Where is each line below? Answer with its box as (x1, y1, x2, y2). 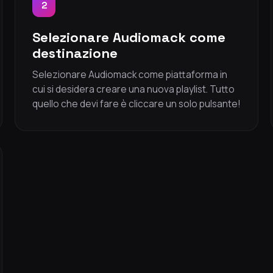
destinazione (32, 44, 118, 62)
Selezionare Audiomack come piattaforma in (32, 68, 227, 81)
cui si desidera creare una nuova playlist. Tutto (32, 82, 235, 96)
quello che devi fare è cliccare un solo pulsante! (32, 97, 241, 110)
